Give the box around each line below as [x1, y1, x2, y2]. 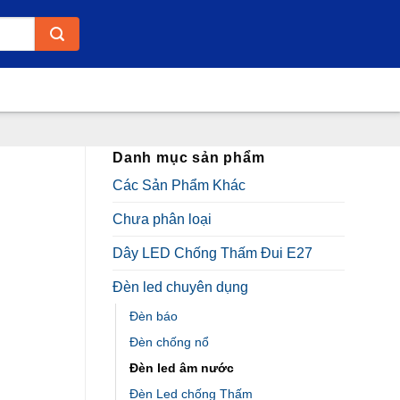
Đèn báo [129, 309, 178, 323]
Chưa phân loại [112, 212, 212, 227]
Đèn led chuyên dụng [112, 279, 248, 295]
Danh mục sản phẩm [112, 150, 265, 165]
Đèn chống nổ [129, 335, 209, 349]
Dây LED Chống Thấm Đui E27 [112, 246, 312, 261]
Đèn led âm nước [129, 361, 234, 375]
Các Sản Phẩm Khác [112, 178, 246, 193]
